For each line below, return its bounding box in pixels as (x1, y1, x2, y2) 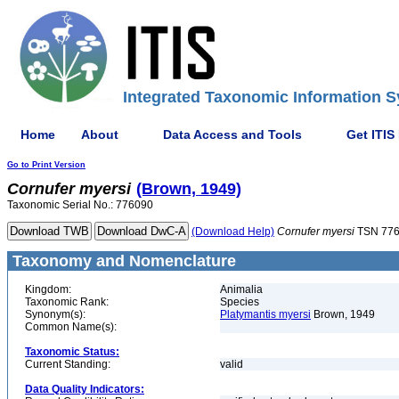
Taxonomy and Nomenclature (8, 252, 236, 270)
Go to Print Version (7, 160, 85, 169)
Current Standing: (25, 358, 110, 370)
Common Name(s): (25, 321, 117, 333)
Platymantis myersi (220, 308, 311, 321)
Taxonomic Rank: (25, 296, 109, 308)
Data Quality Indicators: (25, 383, 144, 395)
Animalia (220, 283, 263, 296)
